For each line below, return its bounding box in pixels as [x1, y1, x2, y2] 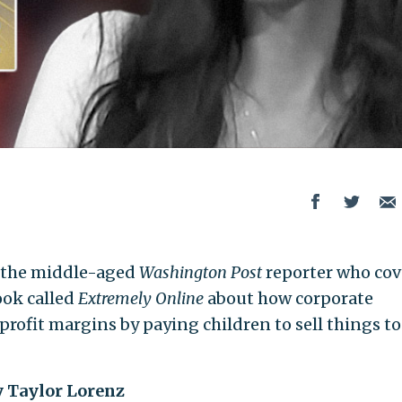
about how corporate [203, 287, 373, 309]
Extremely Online [77, 287, 204, 309]
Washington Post [138, 261, 262, 283]
